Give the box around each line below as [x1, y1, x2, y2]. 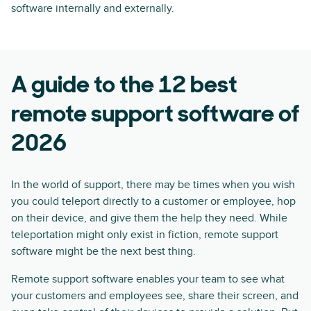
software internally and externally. [11, 1, 174, 15]
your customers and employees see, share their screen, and [11, 289, 299, 303]
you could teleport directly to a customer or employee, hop [11, 194, 296, 208]
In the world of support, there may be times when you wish [11, 178, 295, 192]
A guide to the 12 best [11, 74, 237, 99]
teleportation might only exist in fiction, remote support [11, 228, 278, 242]
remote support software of [11, 103, 299, 128]
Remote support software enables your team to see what [11, 272, 285, 286]
